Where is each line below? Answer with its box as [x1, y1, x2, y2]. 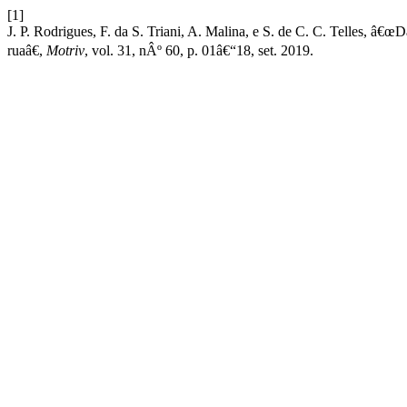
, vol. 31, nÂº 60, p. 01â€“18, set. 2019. [84, 43, 313, 58]
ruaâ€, [7, 43, 46, 58]
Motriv [46, 43, 84, 58]
